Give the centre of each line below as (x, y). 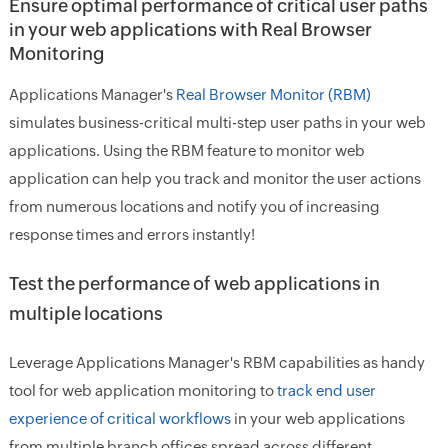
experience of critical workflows (119, 418)
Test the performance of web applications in (194, 283)
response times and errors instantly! (131, 234)
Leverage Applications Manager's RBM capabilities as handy (216, 362)
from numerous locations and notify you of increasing (194, 206)
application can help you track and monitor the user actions (214, 178)
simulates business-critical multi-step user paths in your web (217, 122)
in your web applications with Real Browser (190, 29)
